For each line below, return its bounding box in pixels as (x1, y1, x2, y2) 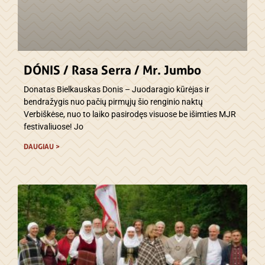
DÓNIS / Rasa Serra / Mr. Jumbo (24, 63, 201, 78)
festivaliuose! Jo (24, 122, 83, 132)
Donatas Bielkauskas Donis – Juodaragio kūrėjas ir (24, 85, 209, 95)
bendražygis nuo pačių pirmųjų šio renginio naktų (24, 97, 203, 107)
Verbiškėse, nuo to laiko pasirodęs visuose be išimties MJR (24, 109, 236, 119)
